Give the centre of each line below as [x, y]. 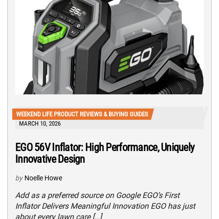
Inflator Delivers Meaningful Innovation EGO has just [105, 206]
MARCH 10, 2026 [40, 123]
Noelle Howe [43, 178]
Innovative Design [50, 159]
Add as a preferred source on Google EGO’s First [97, 195]
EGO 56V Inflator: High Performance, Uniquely [105, 147]
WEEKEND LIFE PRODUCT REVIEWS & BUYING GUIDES [82, 114]
